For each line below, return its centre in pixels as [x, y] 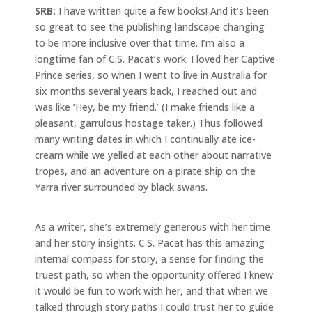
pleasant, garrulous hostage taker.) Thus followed [149, 123]
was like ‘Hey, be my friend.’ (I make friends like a [145, 107]
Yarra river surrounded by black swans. [123, 187]
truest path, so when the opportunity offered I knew [154, 274]
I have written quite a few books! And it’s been [162, 10]
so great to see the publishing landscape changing [150, 26]
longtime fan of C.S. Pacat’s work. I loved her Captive [155, 58]
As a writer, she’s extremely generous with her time [153, 226]
